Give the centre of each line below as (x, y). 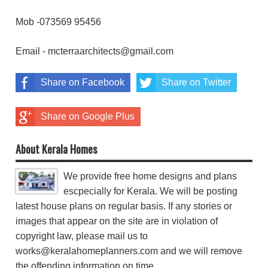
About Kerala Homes (56, 149)
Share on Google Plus (88, 117)
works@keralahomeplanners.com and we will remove (129, 251)
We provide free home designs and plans (150, 176)
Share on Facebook (83, 83)
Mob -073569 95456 (58, 22)
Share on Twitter (196, 83)
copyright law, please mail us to (82, 236)
